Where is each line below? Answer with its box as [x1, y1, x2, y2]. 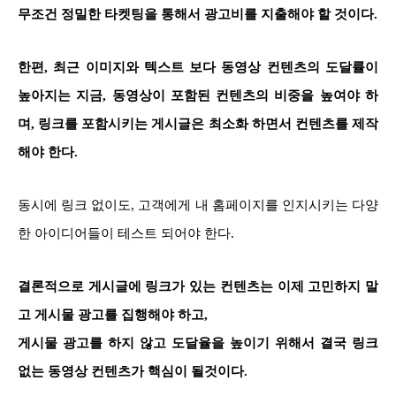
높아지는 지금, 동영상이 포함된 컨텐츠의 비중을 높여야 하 [18, 88, 378, 103]
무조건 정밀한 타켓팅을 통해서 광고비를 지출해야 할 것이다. [18, 6, 377, 21]
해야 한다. [18, 144, 78, 159]
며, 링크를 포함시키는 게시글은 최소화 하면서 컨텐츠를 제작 [18, 116, 378, 131]
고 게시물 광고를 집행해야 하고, [18, 307, 211, 322]
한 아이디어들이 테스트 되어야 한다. [18, 225, 234, 240]
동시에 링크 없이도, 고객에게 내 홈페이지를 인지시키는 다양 [18, 197, 378, 212]
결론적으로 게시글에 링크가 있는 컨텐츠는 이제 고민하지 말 [18, 278, 378, 293]
